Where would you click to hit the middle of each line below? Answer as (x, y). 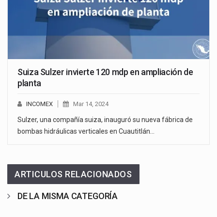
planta (29, 83)
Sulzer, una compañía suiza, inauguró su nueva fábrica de (105, 119)
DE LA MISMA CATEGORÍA (68, 196)
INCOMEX (39, 104)
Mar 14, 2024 (91, 104)
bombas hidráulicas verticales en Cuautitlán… (86, 131)
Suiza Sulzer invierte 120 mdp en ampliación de (105, 72)
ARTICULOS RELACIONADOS (73, 174)
